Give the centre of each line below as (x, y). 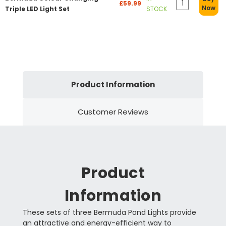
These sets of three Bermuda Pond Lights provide (109, 213)
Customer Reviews (113, 112)
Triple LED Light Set (37, 9)
